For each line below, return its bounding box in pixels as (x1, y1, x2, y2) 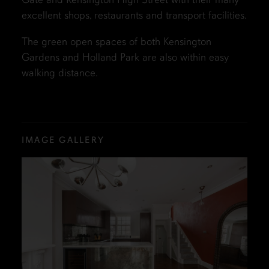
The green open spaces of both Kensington (21, 35, 211, 49)
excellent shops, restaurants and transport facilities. (21, 8, 247, 22)
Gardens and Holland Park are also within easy (21, 50, 229, 64)
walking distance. (21, 66, 98, 80)
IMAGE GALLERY (21, 134, 105, 146)
